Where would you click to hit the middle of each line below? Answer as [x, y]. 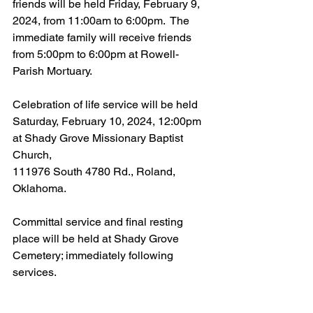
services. [35, 272]
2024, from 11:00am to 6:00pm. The [102, 21]
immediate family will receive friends [103, 37]
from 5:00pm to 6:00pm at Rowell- [96, 54]
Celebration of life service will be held [107, 104]
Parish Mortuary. [52, 71]
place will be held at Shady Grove [97, 239]
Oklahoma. [39, 188]
